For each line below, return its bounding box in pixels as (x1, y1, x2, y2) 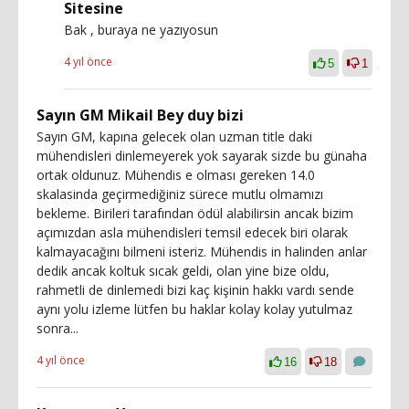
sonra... (37, 319, 79, 337)
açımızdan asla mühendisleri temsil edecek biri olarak (37, 223, 348, 241)
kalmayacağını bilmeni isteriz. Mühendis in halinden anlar (37, 242, 367, 260)
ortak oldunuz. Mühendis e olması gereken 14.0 (37, 165, 315, 184)
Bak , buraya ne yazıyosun (64, 20, 218, 38)
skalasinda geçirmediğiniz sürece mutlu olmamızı (37, 184, 323, 203)
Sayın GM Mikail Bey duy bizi (37, 104, 244, 125)
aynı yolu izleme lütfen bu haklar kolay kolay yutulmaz (37, 299, 352, 318)
